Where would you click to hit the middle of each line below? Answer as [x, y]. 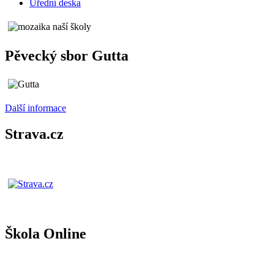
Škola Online [46, 234]
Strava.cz [34, 134]
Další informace [35, 108]
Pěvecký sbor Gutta [67, 55]
